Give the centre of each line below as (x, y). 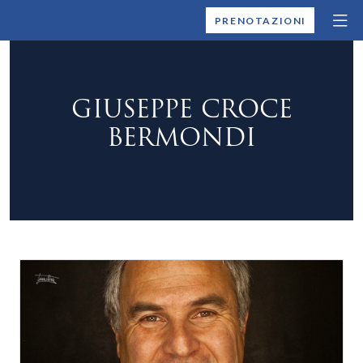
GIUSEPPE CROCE (181, 109)
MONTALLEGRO (152, 18)
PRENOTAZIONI (260, 20)
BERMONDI (181, 137)
